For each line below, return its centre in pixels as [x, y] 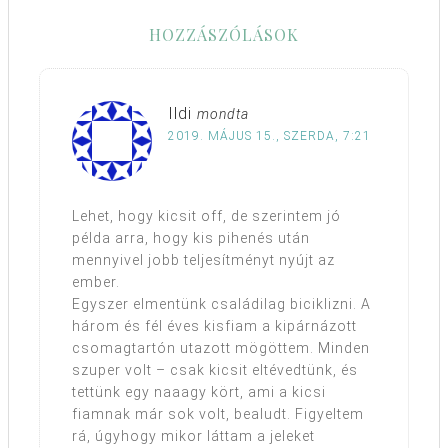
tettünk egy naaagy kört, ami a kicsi [199, 391]
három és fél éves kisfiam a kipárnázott [214, 325]
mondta [223, 113]
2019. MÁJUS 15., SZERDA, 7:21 [269, 135]
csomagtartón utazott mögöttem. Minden [221, 347]
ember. [96, 281]
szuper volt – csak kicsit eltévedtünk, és [215, 369]
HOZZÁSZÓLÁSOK [224, 34]
